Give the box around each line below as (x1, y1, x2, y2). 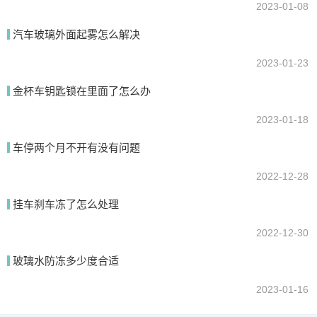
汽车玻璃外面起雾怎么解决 (13, 28, 140, 40)
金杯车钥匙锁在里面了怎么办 (13, 85, 151, 97)
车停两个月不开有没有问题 (13, 142, 140, 154)
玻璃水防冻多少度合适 (13, 255, 119, 267)
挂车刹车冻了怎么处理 (13, 198, 119, 210)
